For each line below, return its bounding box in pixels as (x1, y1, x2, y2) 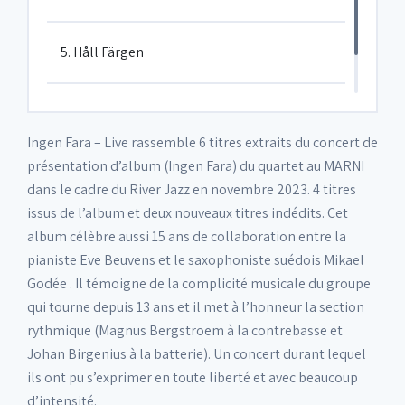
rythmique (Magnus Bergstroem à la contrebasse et (27, 321, 343, 340)
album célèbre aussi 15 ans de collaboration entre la (27, 227, 346, 246)
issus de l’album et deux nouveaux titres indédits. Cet (27, 203, 348, 222)
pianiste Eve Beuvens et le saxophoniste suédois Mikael (27, 250, 364, 269)
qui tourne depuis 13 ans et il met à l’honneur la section (27, 297, 364, 316)
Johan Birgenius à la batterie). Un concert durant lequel (27, 344, 366, 363)
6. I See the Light (61, 105, 160, 124)
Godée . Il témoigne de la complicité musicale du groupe (27, 274, 371, 293)
